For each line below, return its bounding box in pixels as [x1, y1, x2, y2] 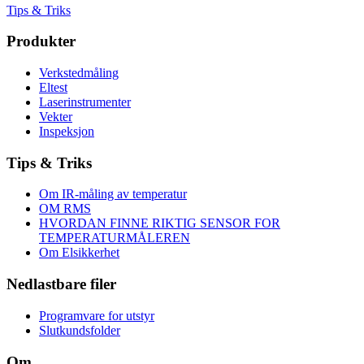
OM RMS [39, 201, 91, 216]
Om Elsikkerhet [39, 245, 119, 260]
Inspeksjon [39, 123, 94, 138]
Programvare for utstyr [39, 308, 154, 323]
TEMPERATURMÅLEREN [39, 231, 190, 245]
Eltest [39, 80, 67, 94]
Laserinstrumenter [39, 94, 131, 109]
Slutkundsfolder [39, 323, 120, 337]
